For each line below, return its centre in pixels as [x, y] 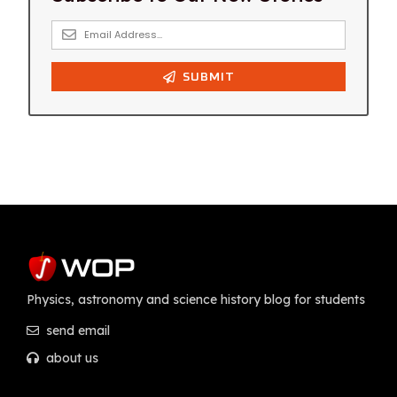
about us [70, 358]
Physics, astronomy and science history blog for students [196, 300]
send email [76, 331]
